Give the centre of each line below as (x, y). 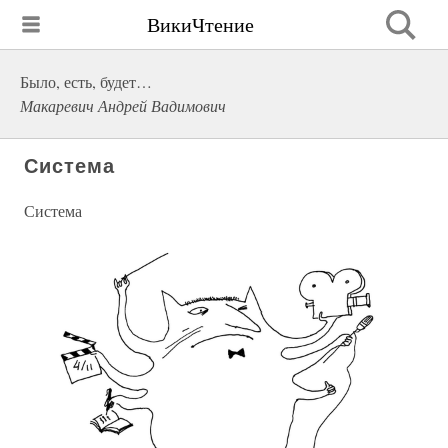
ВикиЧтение (200, 24)
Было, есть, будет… (86, 81)
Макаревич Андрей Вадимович (123, 105)
